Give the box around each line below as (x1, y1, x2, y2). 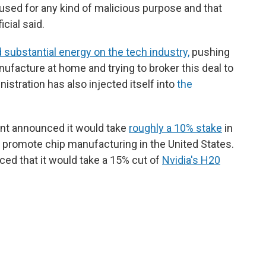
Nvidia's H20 (162, 154, 220, 166)
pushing (189, 46, 230, 58)
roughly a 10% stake (129, 122, 222, 134)
